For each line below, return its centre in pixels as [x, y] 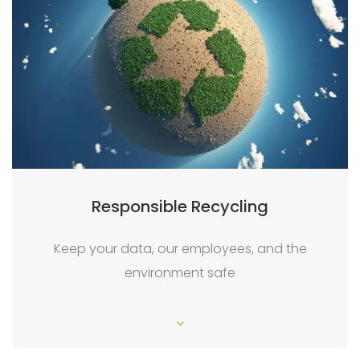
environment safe [180, 273]
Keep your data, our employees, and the [180, 249]
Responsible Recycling [180, 207]
